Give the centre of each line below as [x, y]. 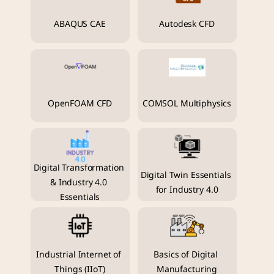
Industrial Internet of [79, 255]
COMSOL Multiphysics [187, 103]
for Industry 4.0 [187, 190]
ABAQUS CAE [80, 24]
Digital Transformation [79, 168]
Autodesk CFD [187, 24]
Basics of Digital [186, 255]
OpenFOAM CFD [80, 103]
